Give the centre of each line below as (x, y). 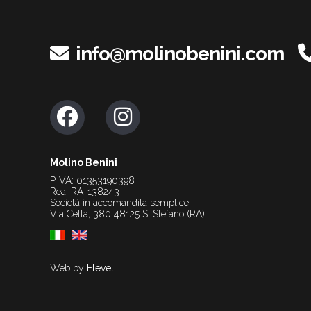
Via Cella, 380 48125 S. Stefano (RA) (127, 214)
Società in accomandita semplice (119, 203)
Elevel (100, 268)
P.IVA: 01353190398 (92, 180)
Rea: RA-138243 (85, 192)
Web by (68, 268)
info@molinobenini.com (180, 54)
